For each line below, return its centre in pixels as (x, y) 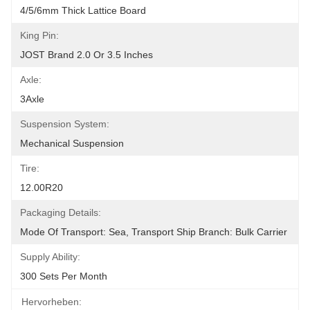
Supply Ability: (50, 257)
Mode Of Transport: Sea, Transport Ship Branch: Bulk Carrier (154, 232)
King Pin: (39, 35)
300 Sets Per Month (64, 276)
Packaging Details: (61, 212)
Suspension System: (65, 124)
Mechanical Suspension (72, 143)
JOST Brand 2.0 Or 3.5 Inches (86, 55)
